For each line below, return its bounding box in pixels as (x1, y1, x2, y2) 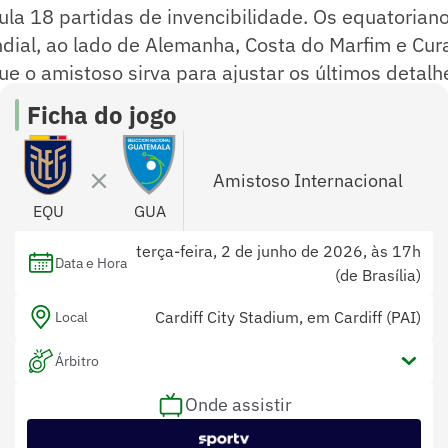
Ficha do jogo (27, 99, 177, 132)
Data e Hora (55, 254, 127, 273)
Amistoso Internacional (213, 169, 404, 193)
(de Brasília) (335, 265, 421, 286)
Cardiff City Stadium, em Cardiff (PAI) (155, 307, 421, 328)
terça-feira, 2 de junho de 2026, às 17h (132, 241, 421, 262)
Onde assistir (184, 393, 292, 417)
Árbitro (55, 352, 99, 371)
